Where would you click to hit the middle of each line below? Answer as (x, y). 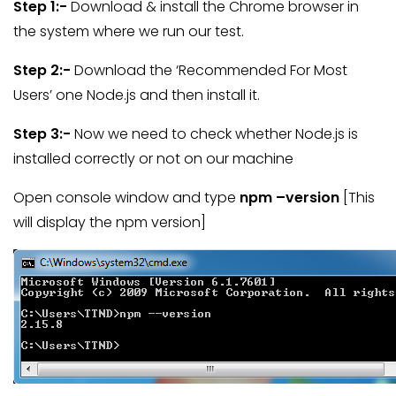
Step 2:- (42, 70)
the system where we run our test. (129, 31)
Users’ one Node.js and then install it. (137, 95)
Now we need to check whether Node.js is (214, 134)
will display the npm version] (110, 222)
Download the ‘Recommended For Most (209, 70)
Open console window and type (126, 198)
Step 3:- (42, 134)
